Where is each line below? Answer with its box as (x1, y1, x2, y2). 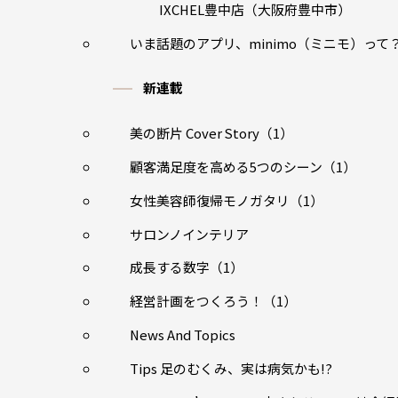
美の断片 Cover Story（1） (129, 123, 293, 142)
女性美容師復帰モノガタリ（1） (129, 190, 323, 210)
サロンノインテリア (129, 224, 249, 243)
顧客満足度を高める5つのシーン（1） (129, 156, 356, 176)
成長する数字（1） (129, 258, 243, 277)
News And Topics (129, 325, 235, 345)
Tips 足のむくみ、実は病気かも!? (129, 359, 332, 378)
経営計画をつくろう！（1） (129, 291, 297, 311)
